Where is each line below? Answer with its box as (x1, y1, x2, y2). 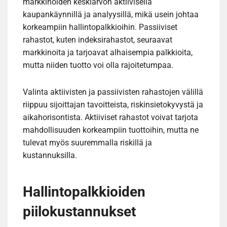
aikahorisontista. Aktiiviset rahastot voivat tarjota (23, 112, 198, 123)
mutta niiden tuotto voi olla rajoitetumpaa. (23, 60, 173, 70)
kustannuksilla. (23, 150, 77, 161)
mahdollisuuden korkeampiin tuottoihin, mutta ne (23, 125, 199, 135)
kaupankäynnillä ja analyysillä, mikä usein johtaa (23, 10, 199, 20)
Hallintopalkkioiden (23, 183, 145, 201)
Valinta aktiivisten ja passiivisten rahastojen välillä (23, 87, 203, 97)
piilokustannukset (23, 203, 136, 220)
